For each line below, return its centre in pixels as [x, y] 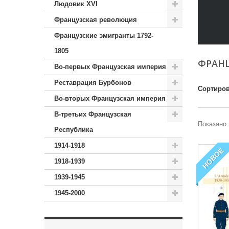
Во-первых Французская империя [110, 67]
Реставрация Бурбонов [93, 83]
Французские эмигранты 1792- [104, 36]
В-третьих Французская [93, 114]
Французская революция [96, 20]
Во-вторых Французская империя [110, 98]
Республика [74, 130]
